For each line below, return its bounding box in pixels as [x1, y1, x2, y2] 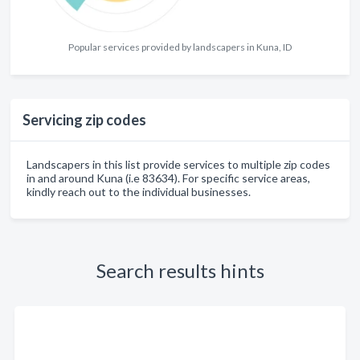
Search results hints [96, 258, 264, 282]
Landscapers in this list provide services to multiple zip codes [27, 157, 330, 171]
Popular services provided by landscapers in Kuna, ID [68, 40, 292, 53]
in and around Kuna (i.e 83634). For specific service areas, [27, 170, 310, 185]
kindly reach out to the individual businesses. [27, 184, 251, 198]
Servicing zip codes [22, 110, 146, 129]
